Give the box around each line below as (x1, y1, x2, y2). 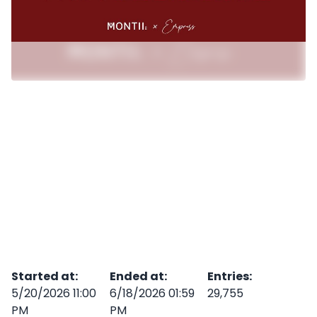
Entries (207, 268, 250, 285)
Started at (11, 268, 75, 285)
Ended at (109, 268, 164, 285)
